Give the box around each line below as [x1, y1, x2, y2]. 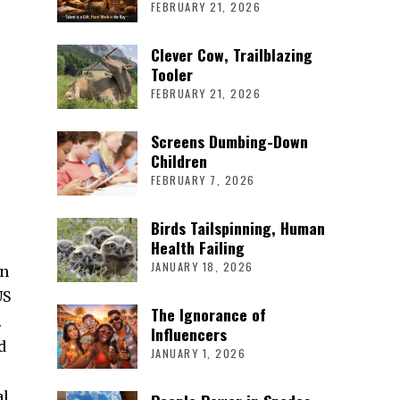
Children [150, 148, 207, 172]
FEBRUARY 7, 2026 [150, 171, 255, 188]
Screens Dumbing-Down [150, 129, 308, 153]
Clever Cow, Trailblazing [150, 42, 312, 66]
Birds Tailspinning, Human [150, 215, 325, 239]
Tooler [150, 62, 193, 86]
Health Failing [150, 235, 245, 259]
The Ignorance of [150, 302, 266, 326]
